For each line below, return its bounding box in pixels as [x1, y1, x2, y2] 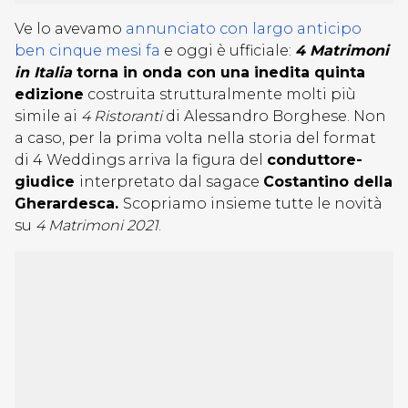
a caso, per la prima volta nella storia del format [15, 129, 376, 147]
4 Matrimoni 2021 [36, 217, 158, 234]
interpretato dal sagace [79, 173, 263, 190]
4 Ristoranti [81, 107, 162, 125]
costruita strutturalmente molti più [84, 86, 356, 103]
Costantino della [263, 173, 393, 190]
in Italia [15, 64, 72, 81]
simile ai [15, 107, 81, 125]
